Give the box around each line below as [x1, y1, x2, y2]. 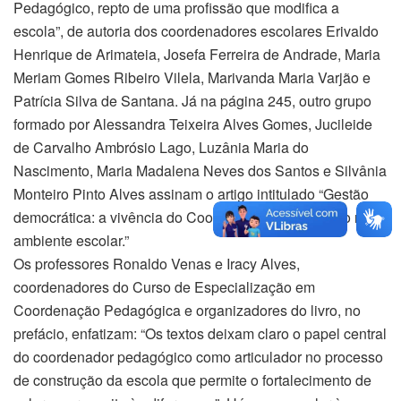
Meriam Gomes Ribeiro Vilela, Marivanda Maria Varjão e [13, 67, 371, 89]
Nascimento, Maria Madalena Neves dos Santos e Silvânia [13, 160, 387, 182]
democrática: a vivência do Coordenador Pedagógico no [13, 207, 371, 228]
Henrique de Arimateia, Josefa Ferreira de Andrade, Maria [13, 44, 380, 65]
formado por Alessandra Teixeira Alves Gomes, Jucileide [13, 114, 372, 135]
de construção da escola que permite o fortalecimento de [13, 370, 371, 391]
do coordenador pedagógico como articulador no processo [13, 346, 383, 368]
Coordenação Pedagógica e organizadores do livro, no [13, 300, 361, 321]
